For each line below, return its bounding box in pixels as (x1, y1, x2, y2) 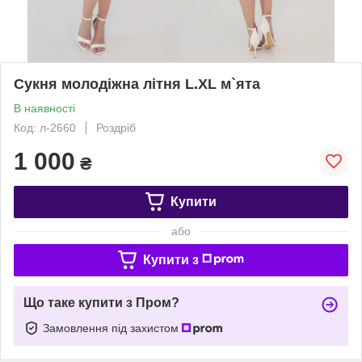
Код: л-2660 (14, 120, 76, 134)
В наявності (14, 101, 75, 115)
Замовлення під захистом (43, 321, 182, 335)
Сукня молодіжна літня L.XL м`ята (14, 75, 260, 92)
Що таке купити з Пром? (23, 295, 179, 309)
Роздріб (96, 120, 136, 134)
